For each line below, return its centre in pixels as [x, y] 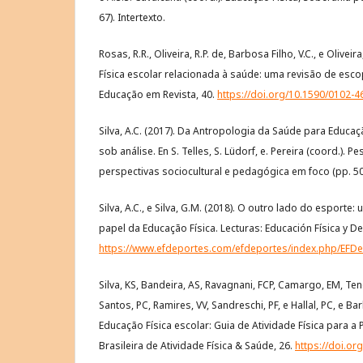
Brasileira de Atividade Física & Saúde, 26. [197, 345]
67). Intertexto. [132, 17]
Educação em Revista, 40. [158, 94]
